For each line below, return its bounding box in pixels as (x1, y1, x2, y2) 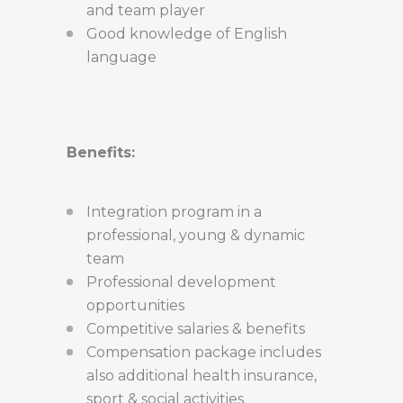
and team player (86, 2, 205, 20)
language (86, 49, 157, 67)
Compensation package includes (86, 344, 321, 362)
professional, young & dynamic (86, 227, 305, 245)
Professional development (86, 273, 276, 291)
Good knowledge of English (86, 25, 287, 43)
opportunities (86, 297, 184, 315)
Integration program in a (86, 203, 262, 221)
